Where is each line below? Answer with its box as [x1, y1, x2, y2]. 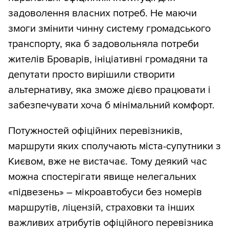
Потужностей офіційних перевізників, [8, 125, 182, 138]
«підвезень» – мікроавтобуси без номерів [8, 186, 202, 199]
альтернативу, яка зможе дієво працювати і [8, 84, 211, 97]
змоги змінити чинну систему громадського [8, 22, 211, 35]
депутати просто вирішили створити [8, 68, 175, 81]
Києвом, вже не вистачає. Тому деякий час [8, 155, 207, 168]
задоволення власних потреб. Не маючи [8, 7, 197, 20]
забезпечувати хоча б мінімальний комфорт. [8, 99, 215, 112]
